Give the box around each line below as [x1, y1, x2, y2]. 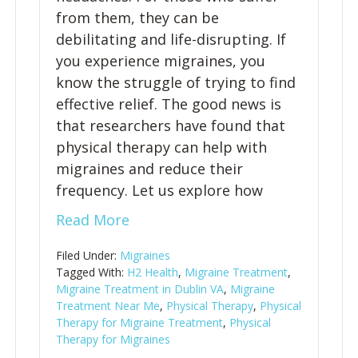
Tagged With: [55, 265, 127, 280]
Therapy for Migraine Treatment [55, 315, 223, 330]
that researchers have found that [55, 116, 285, 135]
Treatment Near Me [55, 298, 160, 313]
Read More [55, 210, 129, 229]
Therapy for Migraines [55, 332, 170, 347]
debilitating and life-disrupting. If [55, 30, 286, 49]
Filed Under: [55, 248, 120, 263]
